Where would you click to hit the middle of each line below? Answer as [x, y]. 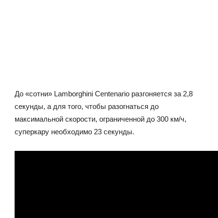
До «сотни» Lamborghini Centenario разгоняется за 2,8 [104, 93]
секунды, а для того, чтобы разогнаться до [87, 106]
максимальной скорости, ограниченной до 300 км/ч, [100, 119]
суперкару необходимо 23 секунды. [74, 131]
